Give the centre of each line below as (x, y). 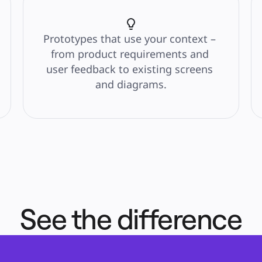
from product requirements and (130, 54)
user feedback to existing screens (130, 69)
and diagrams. (131, 84)
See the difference (131, 219)
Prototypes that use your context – (130, 39)
